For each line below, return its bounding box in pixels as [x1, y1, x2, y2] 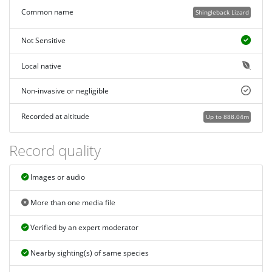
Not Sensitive [21, 35, 66, 46]
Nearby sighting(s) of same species [28, 247, 149, 258]
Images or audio [28, 172, 85, 183]
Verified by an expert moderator [28, 222, 138, 233]
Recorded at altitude [21, 110, 89, 121]
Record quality [9, 140, 101, 160]
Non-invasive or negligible [21, 86, 109, 97]
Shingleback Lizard [195, 7, 249, 16]
